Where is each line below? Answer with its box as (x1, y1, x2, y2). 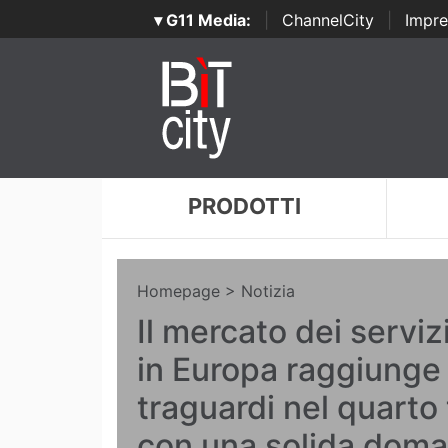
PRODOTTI (187, 193, 301, 219)
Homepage (137, 281, 220, 301)
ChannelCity (281, 10, 374, 30)
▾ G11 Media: (153, 10, 251, 30)
